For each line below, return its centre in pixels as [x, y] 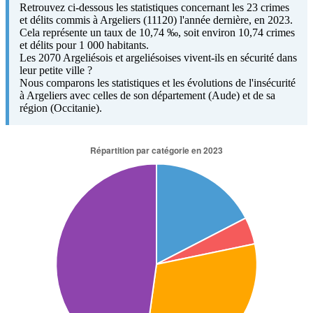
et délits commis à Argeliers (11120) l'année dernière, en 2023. [156, 20]
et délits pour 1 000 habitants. [84, 45]
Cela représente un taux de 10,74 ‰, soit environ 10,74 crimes [157, 32]
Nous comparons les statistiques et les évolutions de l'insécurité [158, 82]
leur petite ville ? [56, 70]
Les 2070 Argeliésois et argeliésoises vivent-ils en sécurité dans [158, 57]
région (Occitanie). [61, 108]
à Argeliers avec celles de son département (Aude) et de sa [147, 95]
